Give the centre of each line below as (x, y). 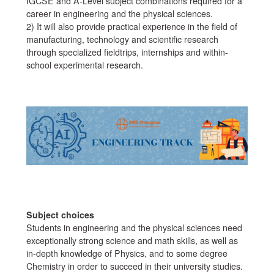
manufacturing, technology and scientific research (122, 39)
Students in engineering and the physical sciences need (134, 228)
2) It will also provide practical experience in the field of (131, 26)
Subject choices (60, 215)
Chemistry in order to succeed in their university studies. (134, 266)
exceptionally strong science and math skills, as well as (132, 241)
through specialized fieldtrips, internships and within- (127, 52)
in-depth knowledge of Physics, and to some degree (127, 254)
